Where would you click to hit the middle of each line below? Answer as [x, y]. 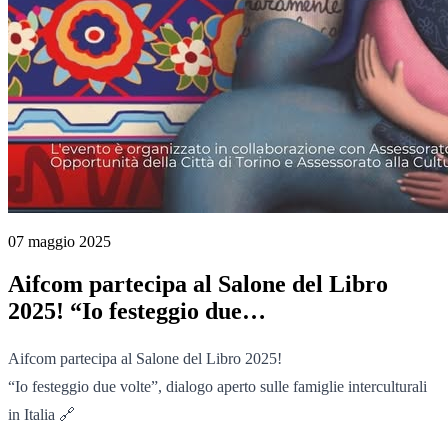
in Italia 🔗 [41, 414]
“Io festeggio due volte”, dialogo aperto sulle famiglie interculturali [217, 386]
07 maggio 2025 [59, 241]
